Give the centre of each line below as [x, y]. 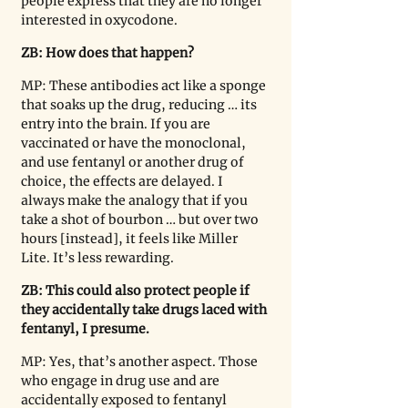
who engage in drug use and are [122, 381]
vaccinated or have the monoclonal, [135, 143]
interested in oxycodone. [99, 20]
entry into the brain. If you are [117, 124]
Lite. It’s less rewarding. [97, 258]
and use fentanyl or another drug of [134, 163]
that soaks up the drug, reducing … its [140, 105]
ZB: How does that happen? [109, 53]
